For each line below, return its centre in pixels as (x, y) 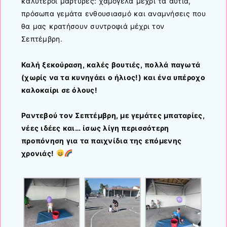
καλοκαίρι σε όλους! (59, 90)
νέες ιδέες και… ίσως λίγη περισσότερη (95, 128)
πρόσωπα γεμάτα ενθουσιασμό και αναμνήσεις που (113, 14)
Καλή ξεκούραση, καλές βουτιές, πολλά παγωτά (111, 64)
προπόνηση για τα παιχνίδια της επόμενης (102, 140)
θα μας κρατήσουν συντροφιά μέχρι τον (93, 26)
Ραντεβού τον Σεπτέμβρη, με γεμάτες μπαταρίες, (113, 115)
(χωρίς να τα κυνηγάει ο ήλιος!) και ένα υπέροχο (113, 77)
